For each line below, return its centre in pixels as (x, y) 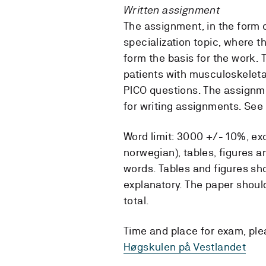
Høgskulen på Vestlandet (185, 246)
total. (136, 200)
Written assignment (172, 9)
